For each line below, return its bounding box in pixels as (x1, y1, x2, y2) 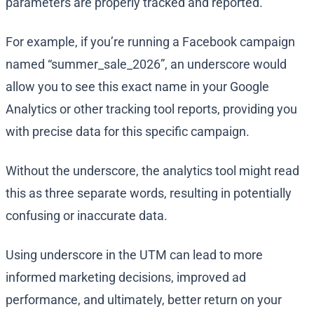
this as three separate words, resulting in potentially (6, 186, 292, 201)
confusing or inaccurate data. (6, 208, 168, 224)
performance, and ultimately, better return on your (6, 292, 282, 308)
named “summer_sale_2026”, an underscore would (6, 57, 287, 72)
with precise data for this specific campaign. (6, 124, 250, 139)
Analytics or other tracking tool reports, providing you (6, 102, 297, 117)
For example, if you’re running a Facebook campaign (6, 34, 295, 50)
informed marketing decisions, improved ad (6, 270, 246, 285)
